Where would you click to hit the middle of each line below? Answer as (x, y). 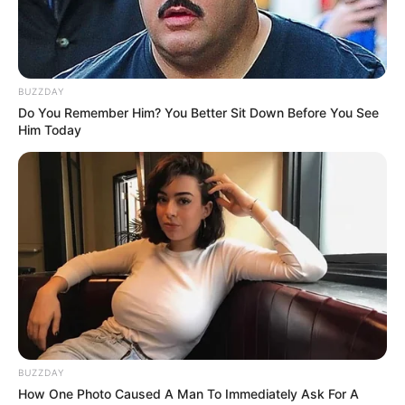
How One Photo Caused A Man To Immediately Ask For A (188, 393)
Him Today (50, 129)
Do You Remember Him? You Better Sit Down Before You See (198, 112)
